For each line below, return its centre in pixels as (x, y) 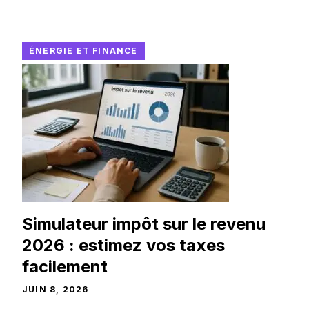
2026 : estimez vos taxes (123, 246)
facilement (65, 267)
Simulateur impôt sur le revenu (144, 224)
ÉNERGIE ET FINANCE (83, 51)
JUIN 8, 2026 (56, 290)
